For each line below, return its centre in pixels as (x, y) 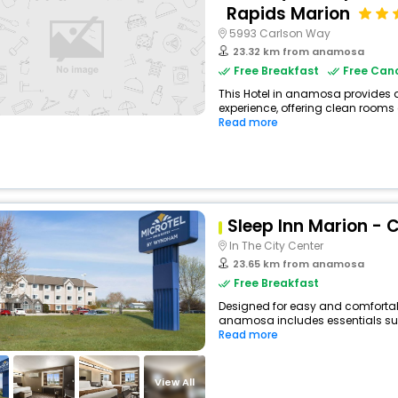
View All (175, 382)
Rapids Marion (288, 14)
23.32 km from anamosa (298, 52)
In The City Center (276, 246)
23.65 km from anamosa (298, 264)
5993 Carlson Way (279, 33)
